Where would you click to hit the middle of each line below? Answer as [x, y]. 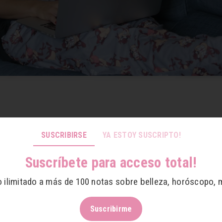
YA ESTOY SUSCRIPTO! [141, 135]
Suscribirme [111, 209]
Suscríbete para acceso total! [111, 162]
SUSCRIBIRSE [64, 135]
